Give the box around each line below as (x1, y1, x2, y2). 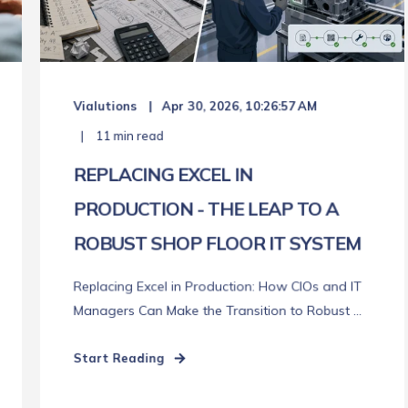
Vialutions (73, 98, 138, 114)
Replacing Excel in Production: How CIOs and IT (73, 278, 362, 295)
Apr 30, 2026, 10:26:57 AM (161, 98, 318, 114)
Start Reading (73, 350, 165, 366)
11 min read (93, 127, 164, 144)
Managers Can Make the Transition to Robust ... (73, 301, 362, 320)
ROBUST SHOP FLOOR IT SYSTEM (73, 231, 362, 255)
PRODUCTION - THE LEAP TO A (73, 197, 339, 220)
